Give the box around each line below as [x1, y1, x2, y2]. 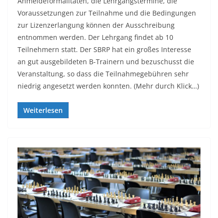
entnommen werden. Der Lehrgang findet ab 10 [18, 32, 173, 42]
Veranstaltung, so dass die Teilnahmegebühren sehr [18, 69, 189, 78]
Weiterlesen [23, 105, 63, 115]
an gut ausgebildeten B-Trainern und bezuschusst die [18, 56, 194, 66]
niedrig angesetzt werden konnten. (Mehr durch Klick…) [18, 81, 199, 91]
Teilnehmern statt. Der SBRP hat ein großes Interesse [18, 44, 191, 54]
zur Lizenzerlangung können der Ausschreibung [18, 20, 175, 30]
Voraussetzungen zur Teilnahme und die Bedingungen [18, 8, 196, 18]
